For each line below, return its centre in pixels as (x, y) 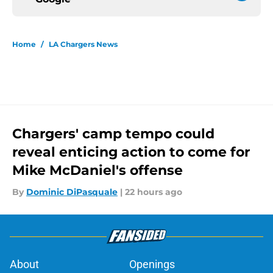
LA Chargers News (83, 44)
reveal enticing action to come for (131, 152)
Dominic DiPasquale (72, 192)
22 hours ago (154, 192)
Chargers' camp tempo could (113, 134)
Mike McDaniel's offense (97, 171)
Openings (152, 264)
